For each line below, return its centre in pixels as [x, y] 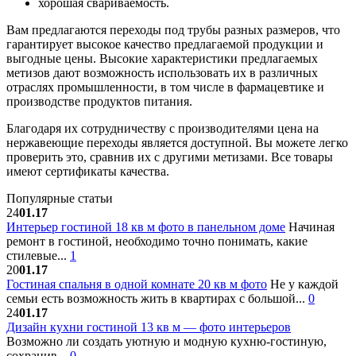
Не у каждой [303, 284]
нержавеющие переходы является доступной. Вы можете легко [177, 142]
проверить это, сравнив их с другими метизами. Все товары [170, 157]
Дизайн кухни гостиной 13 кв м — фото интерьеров [149, 327]
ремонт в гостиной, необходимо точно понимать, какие [157, 241]
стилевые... [38, 255]
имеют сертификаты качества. [88, 171]
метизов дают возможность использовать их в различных [162, 72]
